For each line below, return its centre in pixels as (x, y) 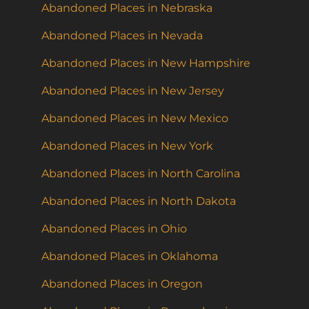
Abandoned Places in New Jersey (133, 91)
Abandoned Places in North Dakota (139, 201)
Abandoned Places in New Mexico (135, 119)
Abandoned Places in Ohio (114, 229)
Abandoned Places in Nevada (122, 36)
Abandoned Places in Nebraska (127, 8)
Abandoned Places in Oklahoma (130, 257)
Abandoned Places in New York (127, 146)
